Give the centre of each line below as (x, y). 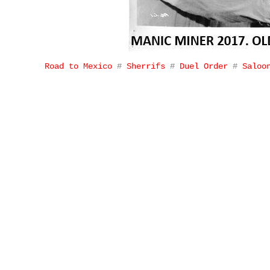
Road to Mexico (81, 66)
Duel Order (204, 66)
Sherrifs (148, 66)
